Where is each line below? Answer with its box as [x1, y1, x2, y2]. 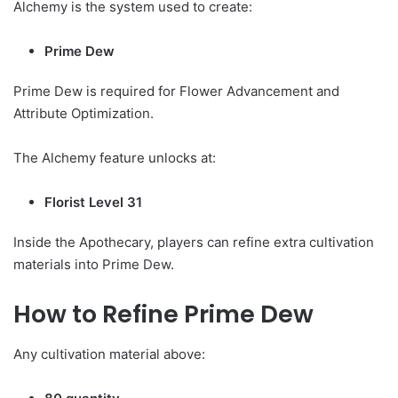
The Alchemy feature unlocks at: [13, 149, 216, 167]
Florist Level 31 [44, 194, 142, 211]
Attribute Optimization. [13, 105, 154, 123]
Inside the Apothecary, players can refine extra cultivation [13, 234, 374, 251]
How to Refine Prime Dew [13, 298, 314, 331]
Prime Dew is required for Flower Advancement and [13, 83, 339, 100]
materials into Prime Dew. [13, 256, 174, 274]
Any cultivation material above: [13, 345, 205, 362]
